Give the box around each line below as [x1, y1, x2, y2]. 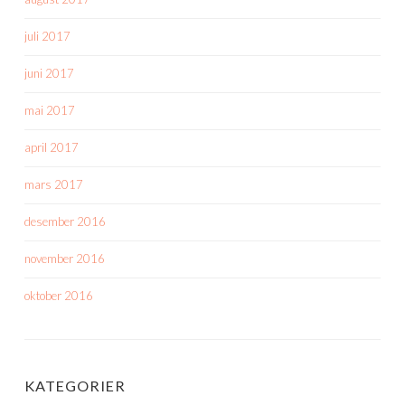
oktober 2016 [24, 288, 93, 304]
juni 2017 [24, 66, 74, 81]
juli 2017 [24, 29, 71, 44]
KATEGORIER [24, 377, 126, 395]
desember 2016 [24, 214, 106, 230]
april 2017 [24, 140, 79, 155]
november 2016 [24, 251, 105, 267]
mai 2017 [24, 103, 75, 118]
